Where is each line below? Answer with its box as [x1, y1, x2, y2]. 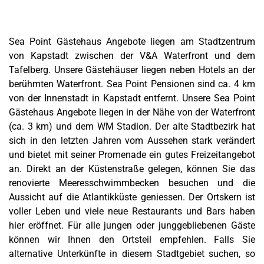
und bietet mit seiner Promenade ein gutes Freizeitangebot [9, 149, 255, 161]
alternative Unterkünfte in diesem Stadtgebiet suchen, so [9, 248, 255, 260]
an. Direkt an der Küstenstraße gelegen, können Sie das [9, 163, 255, 175]
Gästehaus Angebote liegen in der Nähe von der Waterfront [9, 107, 255, 118]
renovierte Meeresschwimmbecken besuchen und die [9, 177, 255, 189]
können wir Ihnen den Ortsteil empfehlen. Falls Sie [9, 234, 255, 246]
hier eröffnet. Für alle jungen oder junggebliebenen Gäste [9, 220, 255, 232]
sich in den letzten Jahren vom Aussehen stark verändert [9, 135, 255, 147]
